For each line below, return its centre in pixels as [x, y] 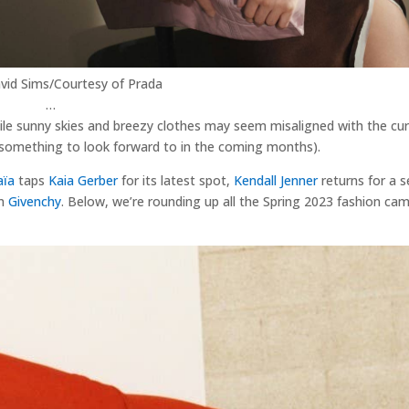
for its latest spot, [175, 180]
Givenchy [34, 201]
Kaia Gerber [83, 180]
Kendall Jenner [275, 180]
